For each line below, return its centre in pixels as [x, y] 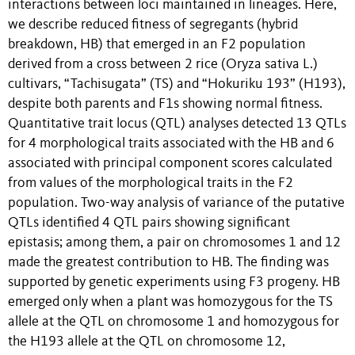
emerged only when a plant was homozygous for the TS [170, 302]
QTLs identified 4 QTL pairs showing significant [149, 223]
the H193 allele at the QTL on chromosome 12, [147, 342]
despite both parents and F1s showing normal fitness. [165, 104]
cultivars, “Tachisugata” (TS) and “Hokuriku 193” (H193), [177, 84]
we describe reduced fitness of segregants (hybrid [153, 25]
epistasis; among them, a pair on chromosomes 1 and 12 [174, 242]
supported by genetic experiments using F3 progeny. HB [174, 282]
